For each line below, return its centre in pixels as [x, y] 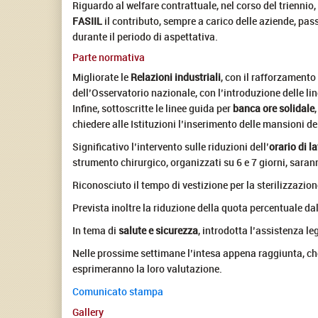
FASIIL [87, 21]
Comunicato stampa [118, 291]
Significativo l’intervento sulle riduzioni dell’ [171, 146]
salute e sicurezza [158, 230]
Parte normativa [109, 57]
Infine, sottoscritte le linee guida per [153, 108]
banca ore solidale [274, 108]
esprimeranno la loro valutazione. [147, 268]
